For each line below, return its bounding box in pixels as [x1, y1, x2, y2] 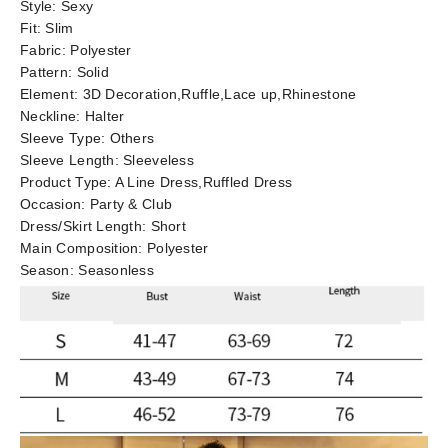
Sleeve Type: [20, 130, 110, 146]
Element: [20, 86, 83, 102]
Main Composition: [20, 240, 148, 256]
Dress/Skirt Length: [20, 218, 151, 234]
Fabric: [20, 42, 71, 58]
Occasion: [20, 196, 90, 212]
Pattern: [20, 64, 77, 80]
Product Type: [20, 174, 115, 190]
